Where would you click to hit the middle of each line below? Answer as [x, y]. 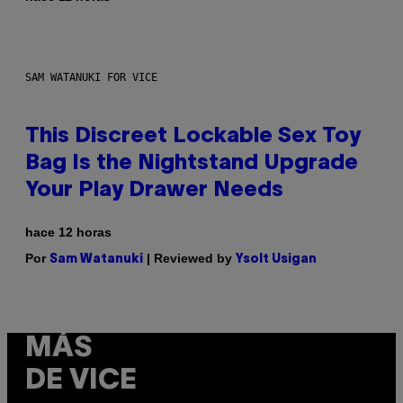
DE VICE [81, 381]
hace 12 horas [68, 233]
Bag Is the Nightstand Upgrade [192, 164]
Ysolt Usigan [276, 260]
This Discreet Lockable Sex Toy [193, 137]
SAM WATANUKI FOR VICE [91, 78]
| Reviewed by [189, 259]
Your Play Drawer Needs [154, 191]
